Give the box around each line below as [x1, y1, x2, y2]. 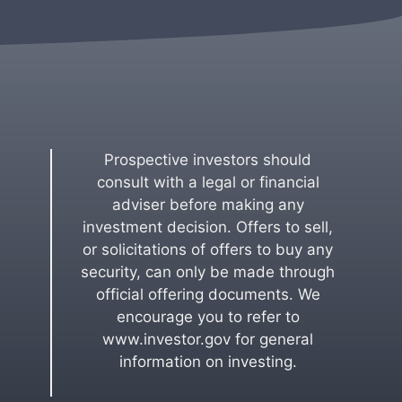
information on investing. [118, 353, 297, 371]
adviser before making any [111, 196, 304, 214]
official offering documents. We [95, 285, 320, 303]
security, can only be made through [81, 263, 336, 281]
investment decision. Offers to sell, [83, 218, 334, 236]
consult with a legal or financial [96, 173, 319, 191]
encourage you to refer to [116, 308, 300, 326]
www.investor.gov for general [102, 330, 314, 348]
